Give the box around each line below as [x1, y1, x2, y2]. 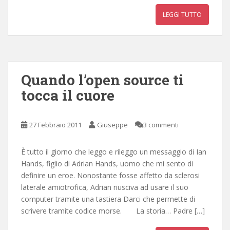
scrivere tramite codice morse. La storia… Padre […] [21, 205, 205, 216]
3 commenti [143, 120, 179, 129]
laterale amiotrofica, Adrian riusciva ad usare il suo [21, 182, 188, 192]
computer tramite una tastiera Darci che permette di [21, 194, 195, 204]
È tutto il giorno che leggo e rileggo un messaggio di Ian [21, 146, 206, 157]
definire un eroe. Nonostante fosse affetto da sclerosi [21, 170, 200, 180]
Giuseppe [97, 120, 128, 129]
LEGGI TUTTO [163, 10, 202, 19]
